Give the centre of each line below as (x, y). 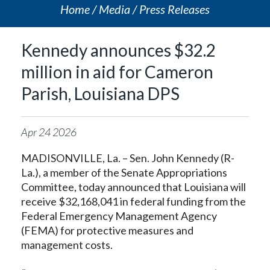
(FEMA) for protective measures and (107, 230)
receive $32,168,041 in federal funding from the (133, 201)
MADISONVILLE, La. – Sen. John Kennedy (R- (128, 158)
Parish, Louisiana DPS (100, 93)
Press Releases (174, 9)
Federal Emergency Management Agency (119, 216)
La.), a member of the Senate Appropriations (124, 172)
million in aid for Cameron (117, 72)
